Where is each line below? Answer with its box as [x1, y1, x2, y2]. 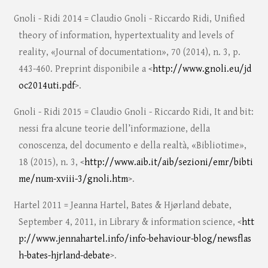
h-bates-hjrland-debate [18, 250, 110, 262]
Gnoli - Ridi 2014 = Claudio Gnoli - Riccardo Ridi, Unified [13, 13, 245, 25]
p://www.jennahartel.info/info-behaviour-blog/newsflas [18, 233, 251, 245]
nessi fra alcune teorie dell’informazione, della [18, 123, 210, 135]
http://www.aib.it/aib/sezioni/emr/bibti [84, 157, 253, 169]
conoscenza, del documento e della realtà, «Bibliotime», [18, 140, 246, 152]
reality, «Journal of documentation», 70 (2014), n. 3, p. [18, 47, 240, 59]
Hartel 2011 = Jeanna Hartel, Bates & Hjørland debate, [13, 200, 232, 212]
